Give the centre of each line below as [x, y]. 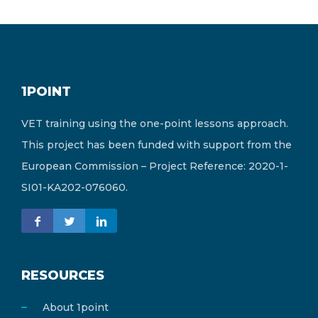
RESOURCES [63, 275]
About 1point [76, 307]
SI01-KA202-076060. [75, 187]
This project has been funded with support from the [157, 144]
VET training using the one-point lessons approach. [155, 123]
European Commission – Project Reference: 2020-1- [155, 166]
